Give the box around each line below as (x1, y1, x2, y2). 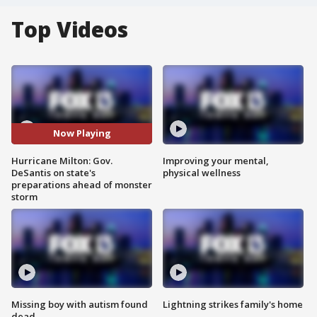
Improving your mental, (163, 154, 269, 167)
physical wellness (163, 166, 241, 179)
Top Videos (11, 15, 128, 44)
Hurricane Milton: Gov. (11, 154, 113, 167)
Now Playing (52, 127, 111, 140)
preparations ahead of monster (11, 178, 152, 191)
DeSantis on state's (11, 166, 96, 179)
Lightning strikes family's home (163, 297, 303, 311)
